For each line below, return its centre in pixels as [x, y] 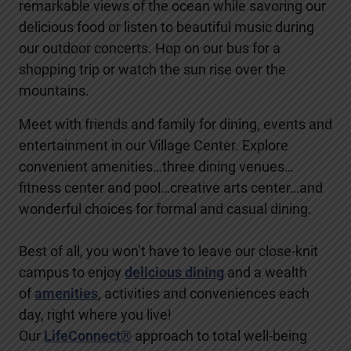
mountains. [54, 90]
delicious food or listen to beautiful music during [166, 27]
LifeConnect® [88, 335]
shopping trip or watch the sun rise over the [152, 69]
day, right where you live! [95, 314]
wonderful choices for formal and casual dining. [165, 208]
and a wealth [266, 272]
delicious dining [174, 272]
